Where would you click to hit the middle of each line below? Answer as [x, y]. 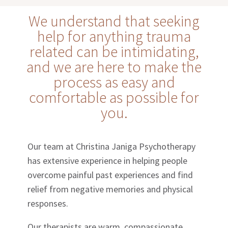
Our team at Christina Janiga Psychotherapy [112, 146]
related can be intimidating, [114, 51]
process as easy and [114, 82]
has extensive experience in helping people [108, 160]
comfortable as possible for [114, 97]
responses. [48, 203]
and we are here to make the [114, 66]
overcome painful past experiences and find [110, 175]
